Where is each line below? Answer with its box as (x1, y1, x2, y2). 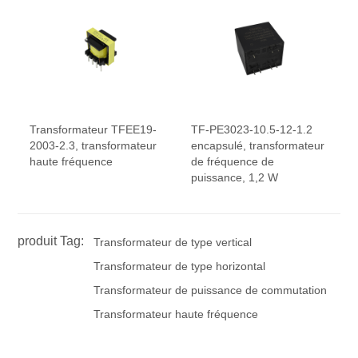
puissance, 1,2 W (191, 170, 278, 184)
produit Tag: (18, 233, 85, 248)
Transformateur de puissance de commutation (93, 283, 328, 296)
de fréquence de (191, 154, 274, 168)
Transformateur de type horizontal (93, 259, 266, 272)
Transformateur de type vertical (93, 235, 253, 249)
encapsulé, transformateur (191, 138, 324, 152)
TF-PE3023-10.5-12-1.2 (191, 122, 312, 136)
